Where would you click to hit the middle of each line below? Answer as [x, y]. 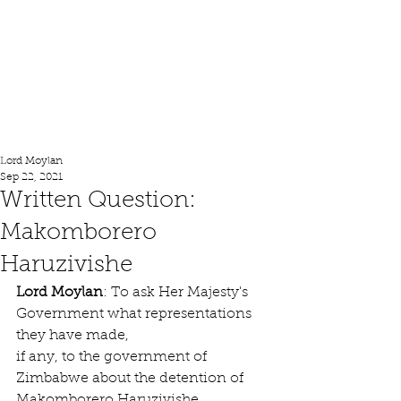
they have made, [73, 336]
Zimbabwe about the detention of [132, 379]
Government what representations [136, 314]
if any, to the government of [113, 357]
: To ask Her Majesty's [177, 293]
